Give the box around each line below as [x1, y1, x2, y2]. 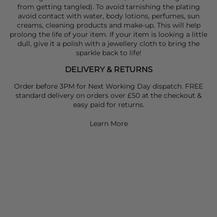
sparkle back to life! [76, 48, 141, 58]
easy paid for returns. [73, 100, 144, 109]
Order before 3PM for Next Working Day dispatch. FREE [14, 82, 203, 91]
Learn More [89, 119, 128, 128]
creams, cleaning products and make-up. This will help [16, 21, 201, 30]
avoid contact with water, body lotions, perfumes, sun [17, 12, 200, 21]
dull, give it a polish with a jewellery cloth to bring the [17, 39, 200, 48]
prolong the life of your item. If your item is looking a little [10, 30, 207, 39]
